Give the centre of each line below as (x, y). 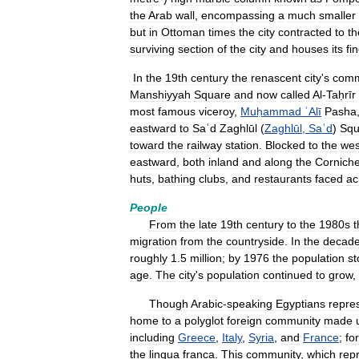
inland (224, 162)
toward (147, 145)
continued (288, 275)
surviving (152, 49)
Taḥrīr (341, 95)
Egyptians (301, 304)
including (152, 337)
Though (169, 304)
